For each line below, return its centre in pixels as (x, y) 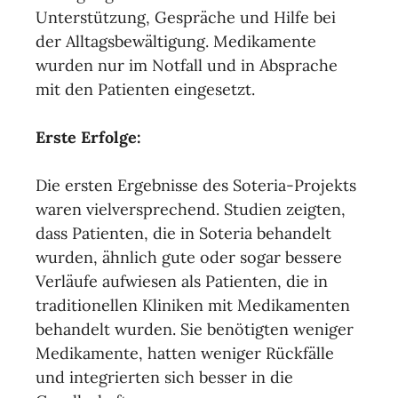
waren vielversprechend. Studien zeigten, (191, 209)
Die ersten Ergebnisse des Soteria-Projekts (196, 185)
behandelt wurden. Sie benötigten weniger (195, 329)
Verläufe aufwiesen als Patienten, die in (182, 281)
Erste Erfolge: (88, 137)
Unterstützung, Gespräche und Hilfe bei (186, 17)
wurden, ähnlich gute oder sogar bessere (189, 257)
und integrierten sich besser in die (164, 377)
